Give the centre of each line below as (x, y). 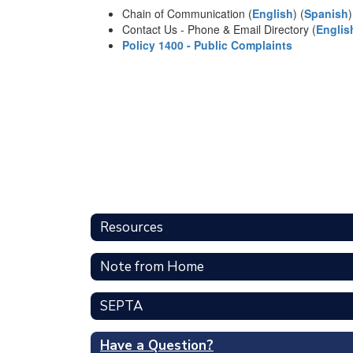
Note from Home (152, 266)
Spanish (326, 13)
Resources (132, 227)
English (273, 13)
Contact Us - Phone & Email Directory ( (219, 29)
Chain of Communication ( (187, 13)
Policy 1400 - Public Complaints (207, 45)
